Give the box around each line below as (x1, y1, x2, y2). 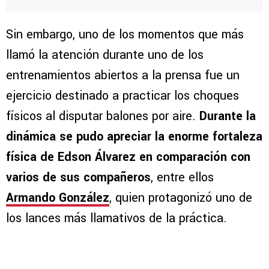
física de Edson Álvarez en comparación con (6, 148, 250, 166)
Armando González (6, 189, 109, 207)
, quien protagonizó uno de (109, 189, 252, 207)
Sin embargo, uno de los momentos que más (6, 26, 244, 44)
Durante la (199, 107, 256, 125)
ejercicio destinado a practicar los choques (6, 87, 239, 105)
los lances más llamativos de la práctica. (6, 210, 227, 228)
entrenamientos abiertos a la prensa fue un (6, 67, 240, 85)
